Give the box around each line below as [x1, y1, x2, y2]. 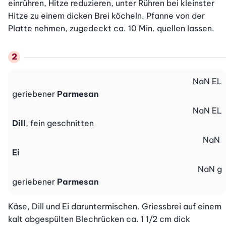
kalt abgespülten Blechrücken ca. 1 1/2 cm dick [8, 214, 190, 224]
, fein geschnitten [26, 118, 94, 129]
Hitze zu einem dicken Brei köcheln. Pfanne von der [8, 11, 205, 21]
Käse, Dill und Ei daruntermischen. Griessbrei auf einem [8, 201, 221, 212]
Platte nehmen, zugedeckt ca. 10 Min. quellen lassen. [8, 23, 214, 34]
